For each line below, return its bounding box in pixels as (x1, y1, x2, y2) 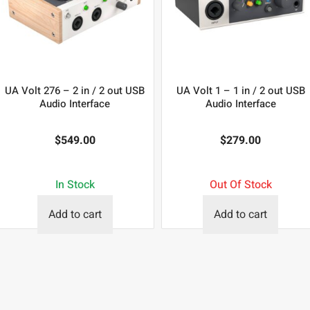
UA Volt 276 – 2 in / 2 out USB (5, 82, 145, 98)
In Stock (55, 176, 95, 193)
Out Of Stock (209, 176, 272, 193)
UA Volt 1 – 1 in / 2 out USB (176, 82, 305, 98)
